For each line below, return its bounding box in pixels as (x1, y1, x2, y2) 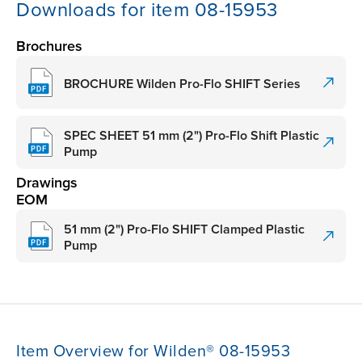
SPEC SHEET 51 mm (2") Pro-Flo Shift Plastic (64, 127, 319, 144)
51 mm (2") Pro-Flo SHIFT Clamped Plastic (64, 221, 305, 238)
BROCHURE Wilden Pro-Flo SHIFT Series (64, 75, 301, 92)
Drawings (16, 174, 78, 192)
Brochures (16, 37, 82, 56)
